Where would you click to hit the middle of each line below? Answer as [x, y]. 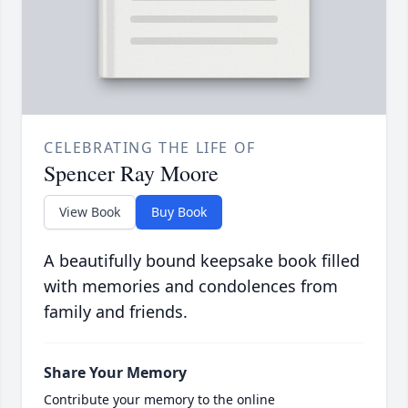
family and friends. [116, 312]
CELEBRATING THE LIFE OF [150, 148]
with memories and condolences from [191, 286]
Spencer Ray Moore [131, 173]
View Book [90, 212]
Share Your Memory [115, 373]
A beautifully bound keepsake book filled [202, 261]
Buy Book [179, 212]
